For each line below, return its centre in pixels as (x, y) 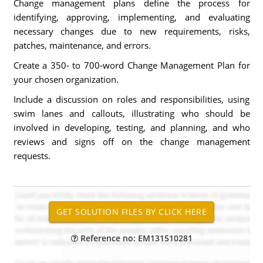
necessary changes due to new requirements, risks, (131, 31)
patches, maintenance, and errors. (82, 45)
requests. (32, 156)
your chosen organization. (66, 79)
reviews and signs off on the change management (131, 141)
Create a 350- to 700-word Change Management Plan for (131, 65)
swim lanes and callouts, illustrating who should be (131, 113)
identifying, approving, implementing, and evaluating (131, 17)
